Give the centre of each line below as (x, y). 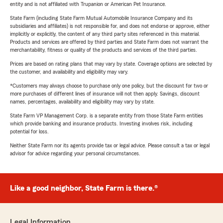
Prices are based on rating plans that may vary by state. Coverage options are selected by (111, 64)
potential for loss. (29, 132)
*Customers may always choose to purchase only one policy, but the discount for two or (109, 86)
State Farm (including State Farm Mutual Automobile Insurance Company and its (101, 18)
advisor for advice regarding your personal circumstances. (75, 154)
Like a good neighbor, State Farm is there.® (84, 188)
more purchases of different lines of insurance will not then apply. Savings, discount (105, 94)
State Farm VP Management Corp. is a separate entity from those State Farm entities (107, 116)
